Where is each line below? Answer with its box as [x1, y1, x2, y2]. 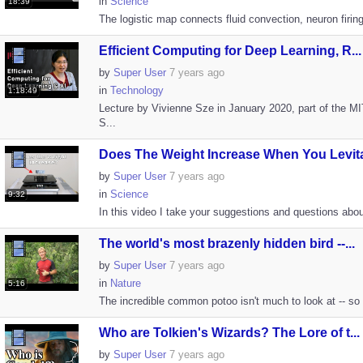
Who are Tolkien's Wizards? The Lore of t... [98, 326, 360, 340]
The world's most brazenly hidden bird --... [98, 237, 355, 250]
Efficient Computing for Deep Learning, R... [98, 44, 361, 58]
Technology [109, 84, 164, 96]
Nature [109, 277, 141, 289]
